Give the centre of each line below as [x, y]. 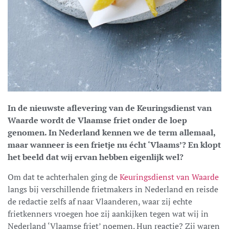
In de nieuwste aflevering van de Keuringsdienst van [110, 108]
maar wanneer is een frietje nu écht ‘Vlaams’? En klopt [114, 144]
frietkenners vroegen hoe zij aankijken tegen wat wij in [108, 213]
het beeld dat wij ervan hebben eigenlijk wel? [96, 157]
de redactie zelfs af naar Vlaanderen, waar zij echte [100, 201]
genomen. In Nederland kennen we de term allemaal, [111, 132]
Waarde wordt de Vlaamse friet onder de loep [97, 120]
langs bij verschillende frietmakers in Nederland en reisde [113, 189]
